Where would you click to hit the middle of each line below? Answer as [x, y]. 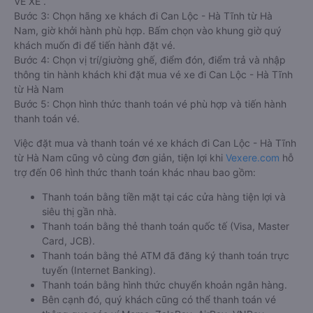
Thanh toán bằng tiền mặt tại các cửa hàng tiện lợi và [164, 197]
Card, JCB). [68, 241]
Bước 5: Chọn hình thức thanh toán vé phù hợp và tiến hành [150, 104]
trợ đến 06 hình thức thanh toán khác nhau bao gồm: [135, 173]
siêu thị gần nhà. [79, 212]
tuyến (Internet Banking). [99, 270]
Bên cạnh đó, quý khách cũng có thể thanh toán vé [159, 300]
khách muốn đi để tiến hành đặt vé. [95, 45]
